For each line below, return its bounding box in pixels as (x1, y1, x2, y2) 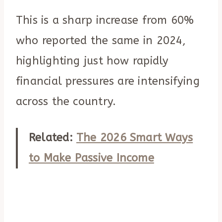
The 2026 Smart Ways (76, 131, 193, 145)
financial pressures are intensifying (16, 75, 200, 88)
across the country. (16, 95, 116, 109)
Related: (29, 131, 76, 145)
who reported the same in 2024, (16, 34, 186, 48)
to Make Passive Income (29, 152, 154, 165)
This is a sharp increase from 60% (16, 14, 194, 27)
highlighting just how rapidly (16, 55, 169, 68)
